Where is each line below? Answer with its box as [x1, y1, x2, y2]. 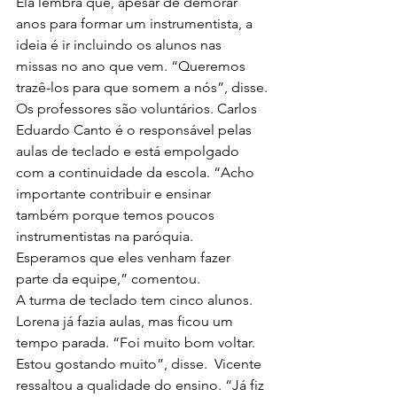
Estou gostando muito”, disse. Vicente [16, 355, 265, 372]
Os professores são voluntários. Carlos [16, 100, 261, 117]
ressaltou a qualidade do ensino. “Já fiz [16, 377, 268, 393]
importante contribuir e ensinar [16, 185, 214, 202]
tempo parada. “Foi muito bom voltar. [16, 334, 259, 351]
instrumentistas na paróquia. [16, 228, 197, 245]
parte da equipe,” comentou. [16, 270, 200, 287]
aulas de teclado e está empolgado [16, 143, 243, 160]
